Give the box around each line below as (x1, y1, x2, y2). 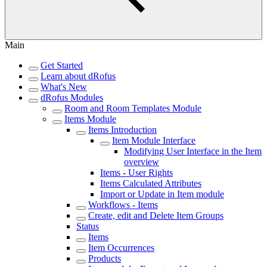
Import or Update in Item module (100, 189, 224, 199)
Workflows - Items (88, 200, 158, 210)
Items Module (64, 114, 116, 124)
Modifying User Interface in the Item (124, 146, 262, 156)
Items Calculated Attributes (100, 178, 201, 188)
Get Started (41, 60, 83, 70)
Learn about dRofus (41, 71, 116, 81)
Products (88, 253, 121, 263)
